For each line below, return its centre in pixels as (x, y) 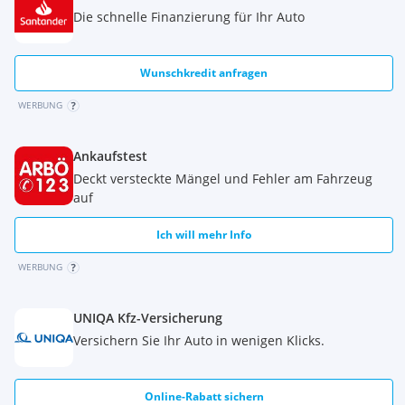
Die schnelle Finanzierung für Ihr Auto (189, 17)
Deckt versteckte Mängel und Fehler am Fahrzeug (223, 179)
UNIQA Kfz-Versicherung (148, 318)
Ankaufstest (110, 156)
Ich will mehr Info (204, 235)
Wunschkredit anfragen (204, 73)
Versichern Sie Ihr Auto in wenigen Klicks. (199, 340)
